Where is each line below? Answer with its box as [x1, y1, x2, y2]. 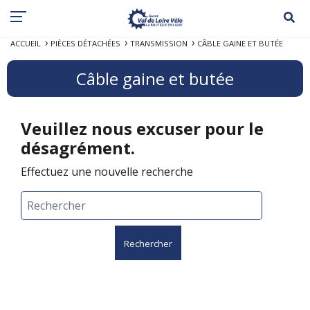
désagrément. [21, 136, 135, 159]
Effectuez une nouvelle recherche [21, 163, 193, 179]
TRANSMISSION [130, 37, 188, 48]
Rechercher [124, 237, 172, 250]
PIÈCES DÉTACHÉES [51, 37, 120, 48]
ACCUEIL [10, 37, 41, 48]
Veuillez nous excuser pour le [21, 116, 264, 140]
